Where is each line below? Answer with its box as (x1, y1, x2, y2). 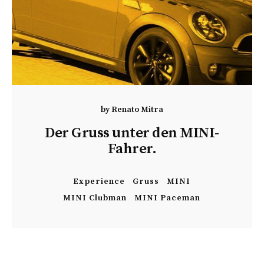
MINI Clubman (63, 193, 127, 203)
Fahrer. (107, 140, 157, 158)
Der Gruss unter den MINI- (45, 124, 219, 142)
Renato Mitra (111, 104, 163, 115)
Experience (73, 176, 126, 187)
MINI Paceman (134, 193, 201, 203)
